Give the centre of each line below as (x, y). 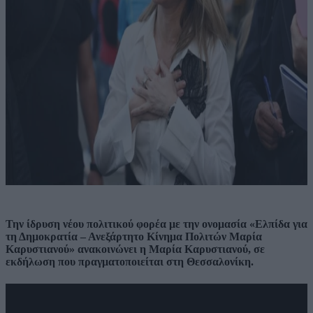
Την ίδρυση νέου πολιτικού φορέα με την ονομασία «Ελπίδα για (156, 224)
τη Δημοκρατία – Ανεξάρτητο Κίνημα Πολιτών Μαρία (134, 237)
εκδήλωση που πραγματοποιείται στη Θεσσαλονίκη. (130, 262)
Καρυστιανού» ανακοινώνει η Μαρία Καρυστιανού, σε (135, 249)
